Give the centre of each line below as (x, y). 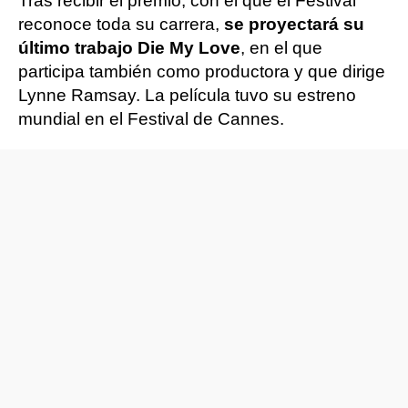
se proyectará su (294, 24)
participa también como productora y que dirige (202, 71)
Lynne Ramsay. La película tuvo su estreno (187, 95)
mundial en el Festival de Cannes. (151, 119)
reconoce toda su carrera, (121, 24)
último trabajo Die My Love (129, 48)
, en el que (281, 48)
